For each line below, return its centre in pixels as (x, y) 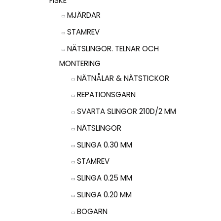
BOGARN (92, 211)
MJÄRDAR (84, 15)
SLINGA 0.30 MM (105, 145)
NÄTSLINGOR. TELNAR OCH (113, 48)
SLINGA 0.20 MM (104, 194)
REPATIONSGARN (106, 95)
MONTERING (80, 63)
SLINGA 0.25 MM (105, 178)
